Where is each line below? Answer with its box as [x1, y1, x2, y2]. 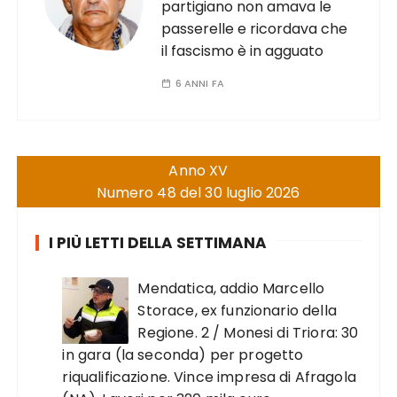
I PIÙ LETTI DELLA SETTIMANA [49, 232, 268, 253]
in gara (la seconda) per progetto [62, 345, 304, 365]
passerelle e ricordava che [161, 19, 348, 39]
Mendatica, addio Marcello [137, 278, 325, 299]
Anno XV [168, 160, 229, 181]
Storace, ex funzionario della [137, 300, 337, 321]
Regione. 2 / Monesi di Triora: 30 [137, 323, 359, 343]
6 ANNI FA [175, 76, 224, 90]
